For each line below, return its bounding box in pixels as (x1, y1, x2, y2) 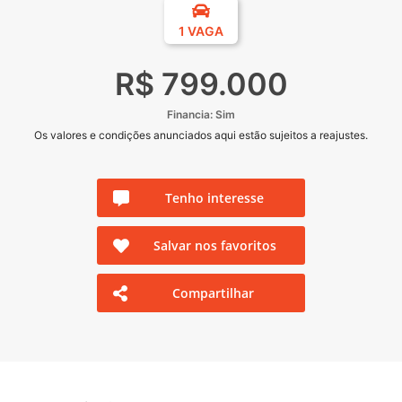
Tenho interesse (165, 189, 264, 207)
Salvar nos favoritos (153, 237, 276, 255)
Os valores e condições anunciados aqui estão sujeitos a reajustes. (34, 128, 368, 143)
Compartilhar (172, 284, 255, 302)
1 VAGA (179, 23, 223, 39)
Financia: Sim (167, 108, 235, 122)
